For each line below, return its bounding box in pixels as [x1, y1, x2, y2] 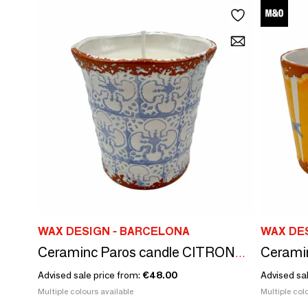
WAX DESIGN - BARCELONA [38, 224, 190, 238]
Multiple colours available [38, 285, 133, 296]
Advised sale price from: [38, 268, 142, 281]
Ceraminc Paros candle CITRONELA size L [235, 246, 245, 260]
